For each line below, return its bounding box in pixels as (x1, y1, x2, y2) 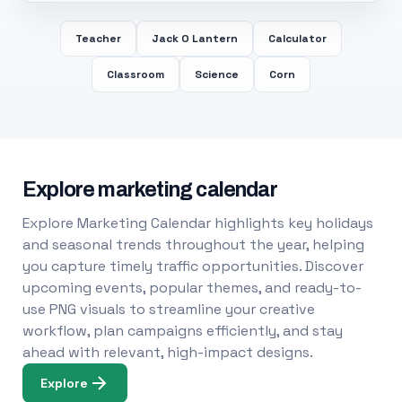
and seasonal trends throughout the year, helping (22, 235, 364, 254)
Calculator (267, 31, 327, 46)
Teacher (74, 31, 121, 46)
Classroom (106, 67, 164, 82)
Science (194, 67, 239, 82)
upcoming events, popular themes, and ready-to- (22, 278, 362, 297)
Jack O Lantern (151, 31, 238, 46)
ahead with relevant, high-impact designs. (22, 343, 313, 362)
